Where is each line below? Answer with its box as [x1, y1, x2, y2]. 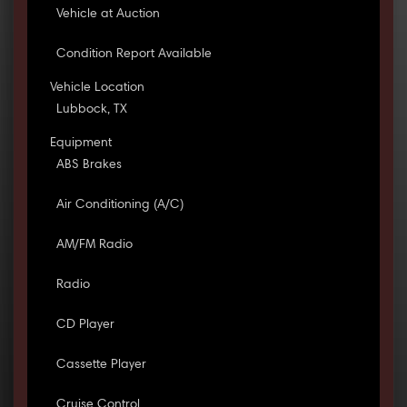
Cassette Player [55, 359, 146, 372]
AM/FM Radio [55, 239, 133, 253]
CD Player [55, 319, 114, 333]
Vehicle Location [49, 82, 144, 95]
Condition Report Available [55, 48, 212, 62]
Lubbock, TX [55, 104, 127, 117]
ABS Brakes [55, 159, 122, 173]
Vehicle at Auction [55, 8, 160, 22]
